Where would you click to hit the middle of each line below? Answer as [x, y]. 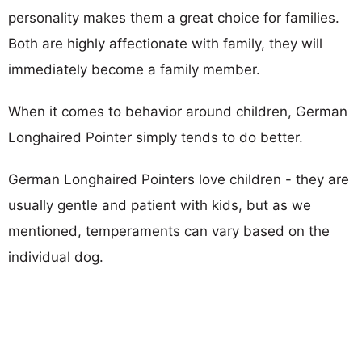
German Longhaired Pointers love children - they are [179, 179]
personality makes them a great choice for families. [174, 17]
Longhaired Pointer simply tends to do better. [156, 137]
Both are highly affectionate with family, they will [165, 43]
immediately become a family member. [134, 69]
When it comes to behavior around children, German [178, 111]
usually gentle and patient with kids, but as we [160, 205]
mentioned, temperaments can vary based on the [169, 231]
